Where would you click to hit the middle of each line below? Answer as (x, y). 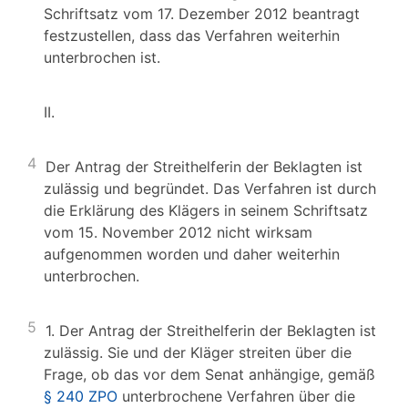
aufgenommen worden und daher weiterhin (192, 254)
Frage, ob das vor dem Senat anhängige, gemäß (209, 374)
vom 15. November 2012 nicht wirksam (178, 232)
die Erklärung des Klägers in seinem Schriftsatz (206, 210)
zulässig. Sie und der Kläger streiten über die (198, 352)
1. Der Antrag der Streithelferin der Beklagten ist (211, 331)
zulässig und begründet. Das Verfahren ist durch (210, 189)
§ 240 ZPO (81, 396)
